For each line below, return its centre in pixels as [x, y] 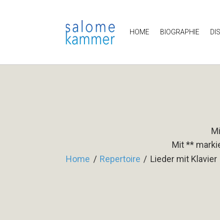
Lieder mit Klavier [183, 159]
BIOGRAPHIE [180, 32]
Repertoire [120, 159]
